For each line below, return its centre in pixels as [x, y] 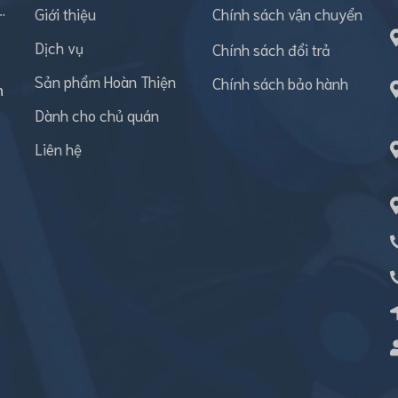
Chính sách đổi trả [271, 49]
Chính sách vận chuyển [287, 13]
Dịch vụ [59, 47]
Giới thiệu [65, 13]
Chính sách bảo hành [280, 83]
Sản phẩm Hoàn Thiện [105, 81]
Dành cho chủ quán [97, 115]
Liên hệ [58, 148]
